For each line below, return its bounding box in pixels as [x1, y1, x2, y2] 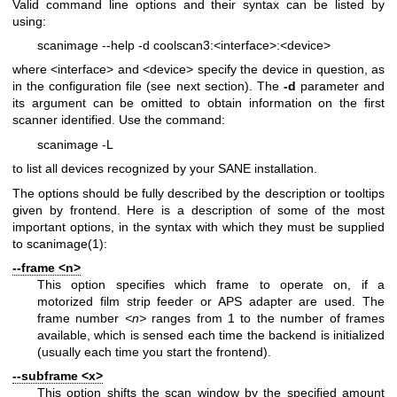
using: [12, 13, 46, 28]
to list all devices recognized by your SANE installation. [12, 161, 317, 176]
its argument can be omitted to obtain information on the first [12, 96, 385, 111]
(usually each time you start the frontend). [37, 345, 271, 360]
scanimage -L [37, 136, 113, 152]
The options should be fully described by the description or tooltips [12, 185, 385, 200]
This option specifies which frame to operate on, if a [37, 277, 385, 292]
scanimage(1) [27, 236, 104, 251]
